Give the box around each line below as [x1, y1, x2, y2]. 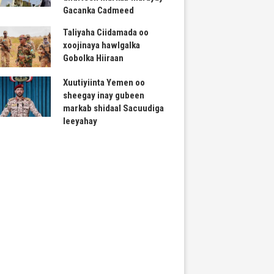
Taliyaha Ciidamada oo [63, 27, 149, 39]
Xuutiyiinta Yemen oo [63, 76, 146, 88]
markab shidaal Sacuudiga [63, 102, 165, 114]
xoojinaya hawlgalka [63, 40, 141, 51]
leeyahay [63, 115, 98, 127]
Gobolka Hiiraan [63, 53, 124, 64]
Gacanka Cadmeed [63, 5, 135, 17]
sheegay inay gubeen [63, 89, 145, 101]
